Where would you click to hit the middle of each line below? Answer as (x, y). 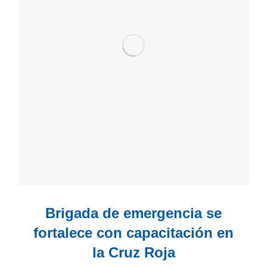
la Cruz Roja (133, 252)
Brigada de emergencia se (133, 213)
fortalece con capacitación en (133, 232)
